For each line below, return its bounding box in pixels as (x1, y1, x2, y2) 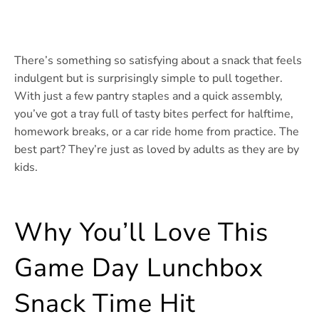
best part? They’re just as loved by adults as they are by (14, 141, 299, 157)
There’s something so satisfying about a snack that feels (14, 52, 302, 68)
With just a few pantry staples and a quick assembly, (14, 88, 283, 104)
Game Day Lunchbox (14, 250, 264, 286)
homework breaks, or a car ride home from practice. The (14, 123, 299, 140)
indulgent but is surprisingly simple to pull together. (14, 70, 283, 86)
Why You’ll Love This (14, 214, 268, 250)
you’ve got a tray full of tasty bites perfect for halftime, (14, 105, 293, 122)
